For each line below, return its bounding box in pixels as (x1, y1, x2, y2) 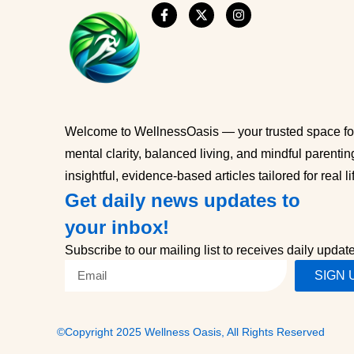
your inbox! (65, 216, 169, 238)
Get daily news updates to (65, 189, 300, 211)
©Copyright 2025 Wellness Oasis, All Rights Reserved (57, 325, 325, 338)
